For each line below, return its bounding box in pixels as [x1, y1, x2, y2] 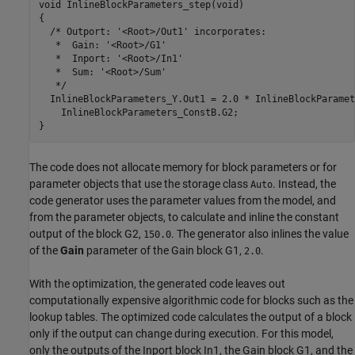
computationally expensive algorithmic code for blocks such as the [29, 293, 353, 307]
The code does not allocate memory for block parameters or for [29, 160, 337, 174]
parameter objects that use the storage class [29, 177, 250, 190]
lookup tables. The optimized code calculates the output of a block [29, 310, 352, 323]
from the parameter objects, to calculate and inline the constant [29, 210, 339, 223]
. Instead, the [273, 177, 336, 190]
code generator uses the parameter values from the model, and [29, 193, 336, 207]
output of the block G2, [29, 227, 143, 240]
